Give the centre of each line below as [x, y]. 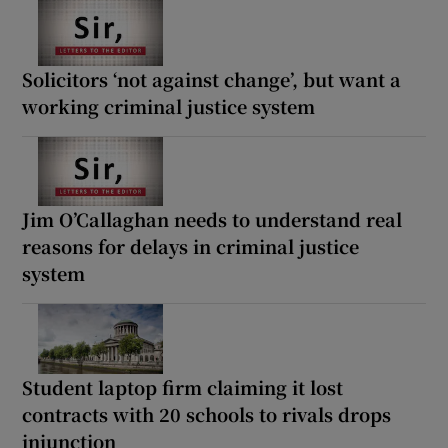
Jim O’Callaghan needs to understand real [212, 219]
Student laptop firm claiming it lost [183, 387]
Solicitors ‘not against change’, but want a [212, 78]
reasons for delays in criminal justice [191, 246]
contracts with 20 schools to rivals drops [207, 414]
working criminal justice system [169, 105]
